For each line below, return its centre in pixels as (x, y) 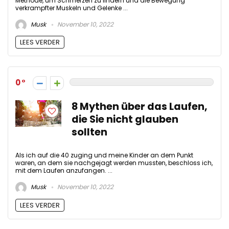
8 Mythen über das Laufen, (140, 107)
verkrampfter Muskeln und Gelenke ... (72, 8)
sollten (89, 132)
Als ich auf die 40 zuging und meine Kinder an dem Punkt (104, 155)
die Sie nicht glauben (125, 120)
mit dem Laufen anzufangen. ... (64, 171)
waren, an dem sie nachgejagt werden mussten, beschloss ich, (114, 163)
